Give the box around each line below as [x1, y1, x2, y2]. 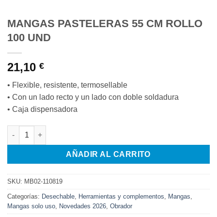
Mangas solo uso [7, 202, 55, 210]
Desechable [42, 192, 75, 200]
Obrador [110, 202, 132, 210]
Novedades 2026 [59, 202, 106, 210]
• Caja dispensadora [7, 105, 77, 114]
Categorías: [7, 192, 42, 200]
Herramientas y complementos [78, 192, 164, 200]
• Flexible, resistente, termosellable [7, 81, 127, 90]
